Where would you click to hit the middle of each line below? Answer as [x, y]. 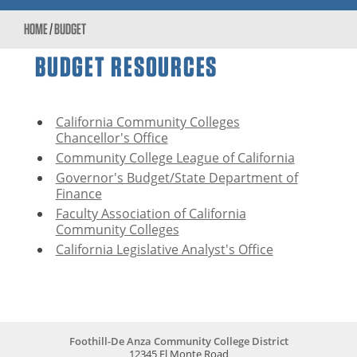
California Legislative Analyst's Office [164, 249]
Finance [78, 194]
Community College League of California [175, 158]
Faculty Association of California [151, 213]
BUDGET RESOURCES [127, 66]
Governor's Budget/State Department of [177, 178]
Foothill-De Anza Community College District [178, 341]
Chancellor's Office [112, 138]
